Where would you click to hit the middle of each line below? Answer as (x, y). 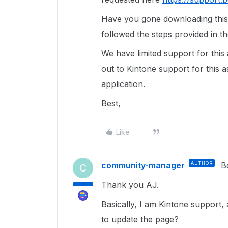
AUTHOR (202, 163)
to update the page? (140, 219)
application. (123, 84)
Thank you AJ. (130, 185)
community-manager (143, 165)
